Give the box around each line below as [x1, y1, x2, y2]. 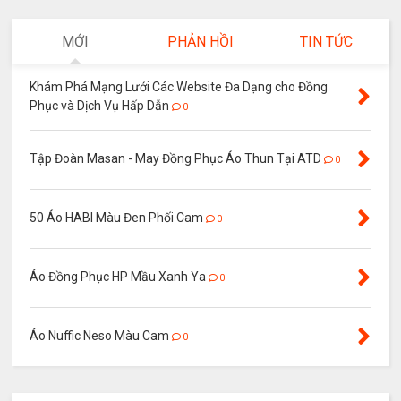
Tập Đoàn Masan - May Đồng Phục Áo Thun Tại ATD [30, 151, 322, 166]
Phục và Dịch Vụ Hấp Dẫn [30, 98, 170, 114]
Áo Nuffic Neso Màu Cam [30, 328, 170, 344]
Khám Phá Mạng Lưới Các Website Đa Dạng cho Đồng [30, 80, 328, 95]
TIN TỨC [299, 33, 353, 51]
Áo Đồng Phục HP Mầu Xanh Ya [30, 269, 207, 285]
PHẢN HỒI [166, 33, 234, 51]
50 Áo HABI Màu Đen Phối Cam [30, 210, 204, 226]
